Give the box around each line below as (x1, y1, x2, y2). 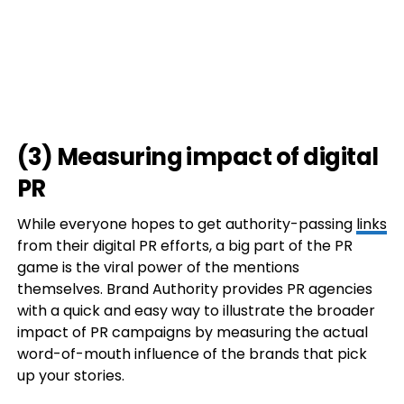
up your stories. (16, 365, 124, 387)
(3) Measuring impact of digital (16, 141, 379, 174)
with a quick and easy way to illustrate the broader (16, 300, 375, 322)
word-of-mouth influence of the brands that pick (16, 344, 367, 365)
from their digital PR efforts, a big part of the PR (16, 235, 353, 257)
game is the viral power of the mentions (16, 257, 299, 279)
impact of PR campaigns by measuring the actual (16, 322, 368, 344)
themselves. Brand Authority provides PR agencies (16, 279, 372, 300)
